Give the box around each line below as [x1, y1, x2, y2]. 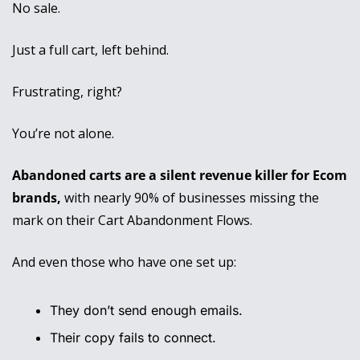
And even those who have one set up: [12, 253, 236, 272]
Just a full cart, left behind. [12, 41, 169, 59]
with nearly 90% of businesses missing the [61, 189, 319, 207]
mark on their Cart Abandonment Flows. [12, 211, 256, 230]
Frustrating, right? [12, 83, 125, 101]
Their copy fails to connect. [50, 329, 216, 346]
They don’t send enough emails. [50, 302, 243, 319]
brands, [12, 189, 61, 207]
